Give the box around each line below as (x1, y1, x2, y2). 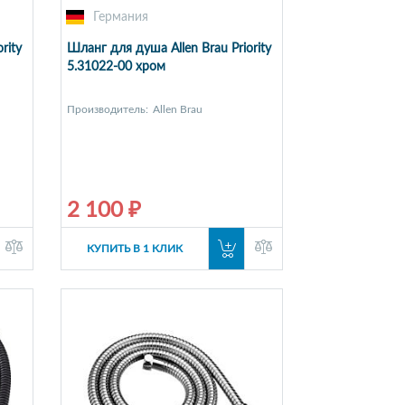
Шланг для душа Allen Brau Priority (66, 42, 271, 56)
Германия (92, 11, 148, 24)
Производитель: (66, 104, 148, 116)
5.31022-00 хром (66, 61, 165, 74)
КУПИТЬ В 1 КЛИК (86, 243, 183, 255)
